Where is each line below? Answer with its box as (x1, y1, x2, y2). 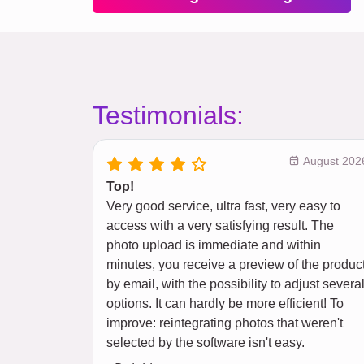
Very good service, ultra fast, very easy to (106, 199, 340, 213)
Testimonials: (93, 101, 244, 130)
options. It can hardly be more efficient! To (106, 297, 344, 310)
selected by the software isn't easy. (106, 336, 305, 349)
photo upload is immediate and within (106, 238, 321, 252)
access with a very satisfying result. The (106, 219, 334, 232)
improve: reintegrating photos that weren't (106, 316, 343, 330)
